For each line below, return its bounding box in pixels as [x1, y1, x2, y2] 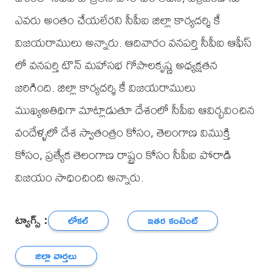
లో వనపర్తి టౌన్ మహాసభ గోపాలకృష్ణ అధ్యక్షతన [15, 53, 217, 77]
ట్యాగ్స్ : [15, 208, 48, 231]
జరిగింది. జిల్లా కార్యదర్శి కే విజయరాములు [15, 75, 196, 100]
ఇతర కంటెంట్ [148, 211, 199, 229]
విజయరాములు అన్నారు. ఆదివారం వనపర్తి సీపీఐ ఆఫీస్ [15, 30, 252, 55]
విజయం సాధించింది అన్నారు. [15, 165, 144, 189]
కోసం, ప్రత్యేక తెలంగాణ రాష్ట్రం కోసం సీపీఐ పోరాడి [15, 143, 231, 167]
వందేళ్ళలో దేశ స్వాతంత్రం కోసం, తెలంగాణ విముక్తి [15, 120, 230, 144]
